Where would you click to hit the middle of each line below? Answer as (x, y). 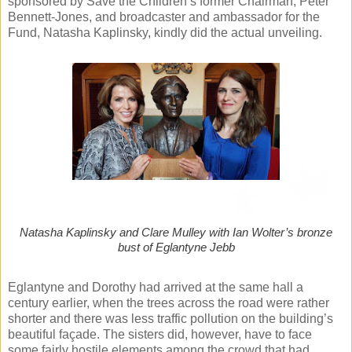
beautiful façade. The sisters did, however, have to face (160, 334)
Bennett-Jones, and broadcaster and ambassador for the (164, 16)
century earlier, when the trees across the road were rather (169, 302)
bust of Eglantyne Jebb (176, 247)
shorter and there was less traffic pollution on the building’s (170, 318)
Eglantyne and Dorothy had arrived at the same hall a (156, 287)
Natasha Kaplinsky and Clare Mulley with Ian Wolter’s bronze (176, 232)
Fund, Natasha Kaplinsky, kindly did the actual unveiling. (165, 32)
